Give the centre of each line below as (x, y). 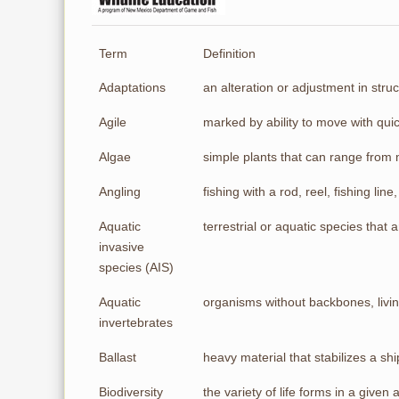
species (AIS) (136, 267)
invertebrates (136, 322)
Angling (120, 191)
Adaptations (132, 87)
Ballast (118, 357)
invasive (122, 247)
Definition (229, 53)
